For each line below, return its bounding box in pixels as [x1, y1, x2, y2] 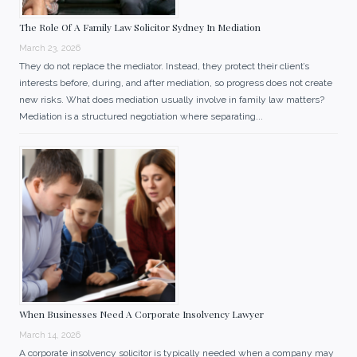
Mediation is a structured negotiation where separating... [19, 110, 263, 122]
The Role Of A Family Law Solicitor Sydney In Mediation [19, 20, 261, 33]
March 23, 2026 [19, 42, 80, 53]
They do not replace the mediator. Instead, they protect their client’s [19, 60, 309, 72]
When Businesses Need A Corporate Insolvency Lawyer [19, 307, 264, 320]
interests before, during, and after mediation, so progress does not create [19, 76, 332, 88]
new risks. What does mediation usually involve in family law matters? [19, 93, 324, 105]
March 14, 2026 [19, 329, 80, 340]
